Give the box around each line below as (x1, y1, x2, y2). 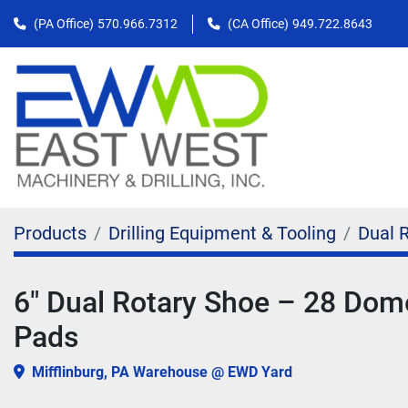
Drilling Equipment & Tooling (108, 222, 336, 244)
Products (14, 222, 87, 244)
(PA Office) (34, 15, 94, 31)
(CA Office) (228, 15, 289, 31)
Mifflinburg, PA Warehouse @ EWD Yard (32, 363, 292, 381)
